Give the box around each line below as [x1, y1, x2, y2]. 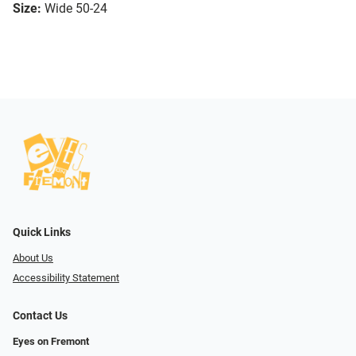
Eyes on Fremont [13, 335, 89, 347]
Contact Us [13, 308, 68, 323]
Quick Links [13, 226, 71, 240]
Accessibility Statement [13, 271, 119, 284]
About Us [13, 252, 53, 265]
